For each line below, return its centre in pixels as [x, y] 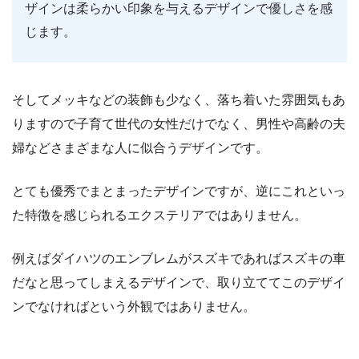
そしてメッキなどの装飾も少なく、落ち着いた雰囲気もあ [179, 99]
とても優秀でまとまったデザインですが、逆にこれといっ [179, 191]
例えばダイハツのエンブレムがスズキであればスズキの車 [179, 258]
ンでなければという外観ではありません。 [134, 306]
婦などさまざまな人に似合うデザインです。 [140, 147]
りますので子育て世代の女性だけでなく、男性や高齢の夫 [179, 123]
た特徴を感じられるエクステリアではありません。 [159, 215]
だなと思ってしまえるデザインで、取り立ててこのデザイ [179, 282]
